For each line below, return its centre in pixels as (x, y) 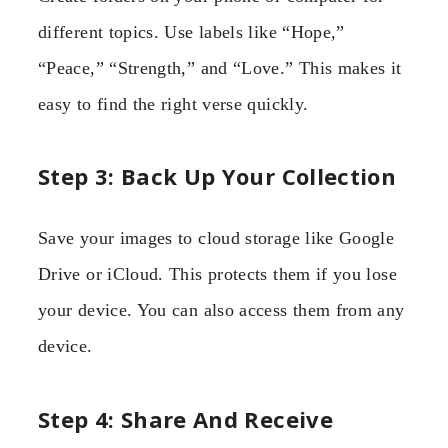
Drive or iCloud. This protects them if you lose (217, 274)
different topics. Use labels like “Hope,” (191, 31)
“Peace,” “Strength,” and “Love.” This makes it (220, 67)
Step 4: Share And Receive (185, 418)
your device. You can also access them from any (221, 310)
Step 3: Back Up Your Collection (217, 176)
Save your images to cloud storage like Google (216, 238)
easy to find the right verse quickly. (173, 103)
